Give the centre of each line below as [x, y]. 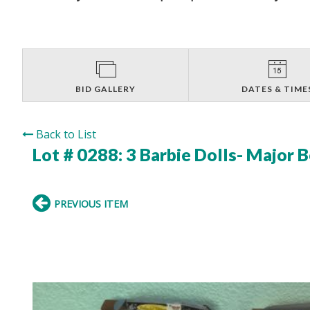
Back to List [66, 134]
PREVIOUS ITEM [91, 203]
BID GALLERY [106, 89]
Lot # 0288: [79, 154]
